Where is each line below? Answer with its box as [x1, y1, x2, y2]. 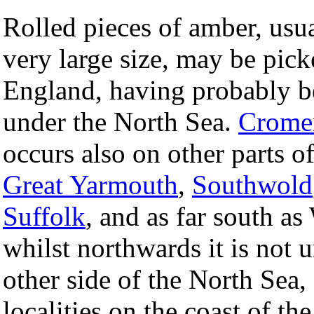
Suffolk [3, 201, 86, 232]
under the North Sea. [3, 107, 238, 137]
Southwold [192, 170, 313, 200]
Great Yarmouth [3, 170, 178, 200]
